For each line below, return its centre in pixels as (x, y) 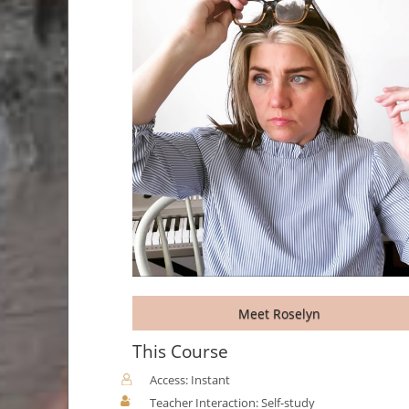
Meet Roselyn (279, 313)
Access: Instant (190, 381)
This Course (181, 352)
